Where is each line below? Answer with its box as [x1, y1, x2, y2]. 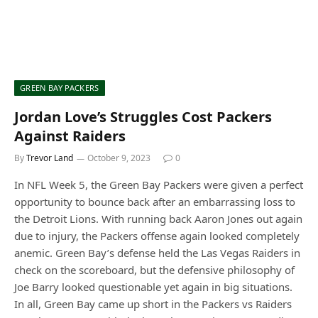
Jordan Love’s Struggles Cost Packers [14, 107, 272, 127]
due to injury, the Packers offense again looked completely [14, 229, 300, 243]
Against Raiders [14, 126, 126, 146]
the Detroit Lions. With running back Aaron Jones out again [14, 212, 302, 226]
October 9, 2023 [87, 152, 150, 165]
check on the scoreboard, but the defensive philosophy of [14, 263, 295, 278]
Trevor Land [26, 152, 73, 165]
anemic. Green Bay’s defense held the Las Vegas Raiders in [14, 246, 300, 261]
